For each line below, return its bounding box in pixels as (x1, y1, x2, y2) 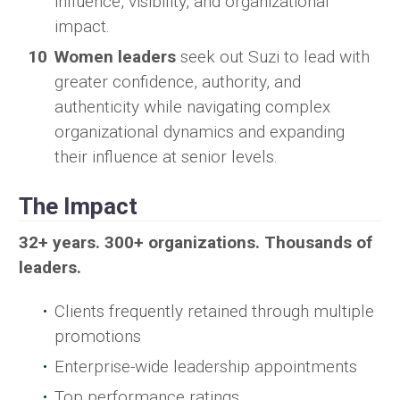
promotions (54, 326, 141, 347)
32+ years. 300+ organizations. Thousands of (19, 232, 372, 254)
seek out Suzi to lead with (176, 46, 370, 68)
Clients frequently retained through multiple (54, 301, 374, 322)
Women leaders (54, 46, 176, 68)
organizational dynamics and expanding (54, 121, 345, 143)
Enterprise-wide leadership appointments (54, 356, 357, 378)
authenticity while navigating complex (54, 96, 330, 118)
